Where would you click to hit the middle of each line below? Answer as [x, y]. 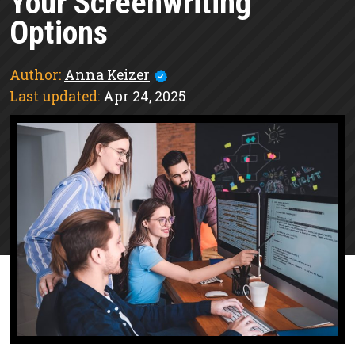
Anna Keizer [107, 74]
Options [59, 33]
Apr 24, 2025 [143, 96]
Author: [35, 74]
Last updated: [55, 96]
